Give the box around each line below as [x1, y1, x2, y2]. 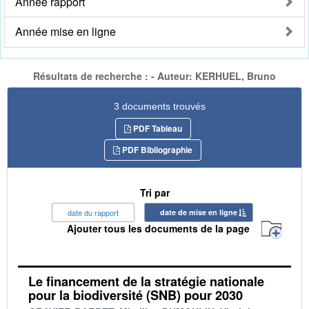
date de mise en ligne [160, 206, 237, 217]
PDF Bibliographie [120, 143, 192, 156]
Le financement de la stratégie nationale [28, 272, 264, 290]
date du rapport [68, 206, 119, 218]
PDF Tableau [130, 121, 182, 134]
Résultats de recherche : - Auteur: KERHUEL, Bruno [33, 69, 276, 83]
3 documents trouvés [114, 100, 206, 112]
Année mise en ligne [15, 23, 116, 40]
